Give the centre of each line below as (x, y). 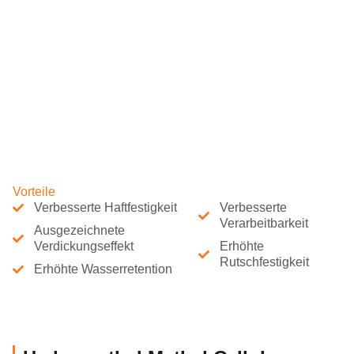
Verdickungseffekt (83, 247)
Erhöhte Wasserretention (103, 269)
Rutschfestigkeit (264, 262)
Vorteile (34, 192)
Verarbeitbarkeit (264, 224)
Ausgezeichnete (79, 231)
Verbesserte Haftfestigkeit (105, 208)
